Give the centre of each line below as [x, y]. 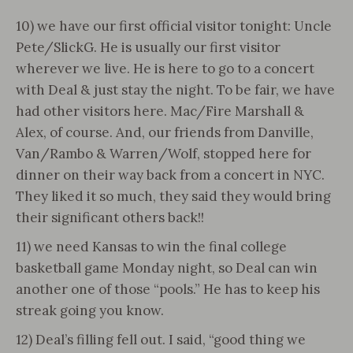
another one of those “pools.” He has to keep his [168, 289]
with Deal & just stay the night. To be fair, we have [175, 90]
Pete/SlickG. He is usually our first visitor [148, 47]
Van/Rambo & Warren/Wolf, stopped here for [163, 154]
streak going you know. [90, 310]
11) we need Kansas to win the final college [151, 247]
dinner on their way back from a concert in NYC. [170, 175]
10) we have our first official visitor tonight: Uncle [174, 26]
